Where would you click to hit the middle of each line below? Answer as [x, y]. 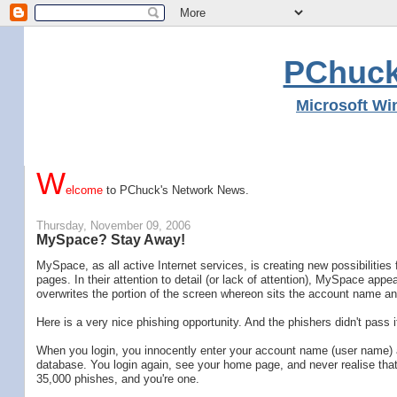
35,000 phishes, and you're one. [117, 378]
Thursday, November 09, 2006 [113, 225]
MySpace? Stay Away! [110, 239]
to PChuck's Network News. [175, 190]
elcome [84, 190]
